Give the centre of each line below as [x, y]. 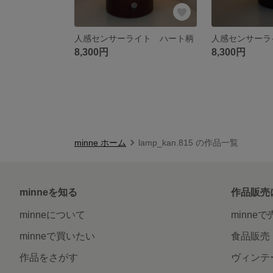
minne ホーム [100, 142]
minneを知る [48, 192]
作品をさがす [49, 257]
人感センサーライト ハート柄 [134, 38]
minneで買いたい [57, 236]
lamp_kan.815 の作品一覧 [188, 142]
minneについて [52, 214]
